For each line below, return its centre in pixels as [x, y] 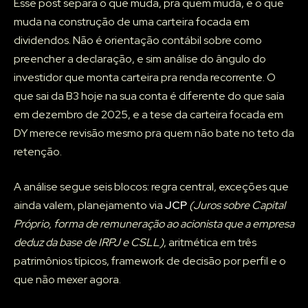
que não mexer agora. [67, 280]
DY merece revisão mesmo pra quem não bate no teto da [154, 133]
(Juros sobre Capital [237, 206]
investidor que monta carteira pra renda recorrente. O [145, 78]
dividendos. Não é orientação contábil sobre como [138, 41]
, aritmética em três [210, 243]
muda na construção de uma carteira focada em [132, 22]
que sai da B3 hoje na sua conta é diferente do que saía [149, 96]
